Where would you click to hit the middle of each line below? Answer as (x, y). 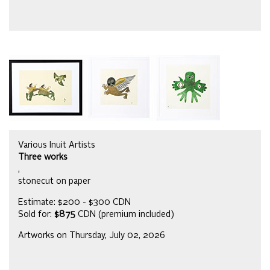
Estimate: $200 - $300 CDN (74, 203)
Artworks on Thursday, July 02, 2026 (92, 236)
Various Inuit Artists (57, 146)
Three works (43, 158)
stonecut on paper (54, 182)
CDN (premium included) (125, 215)
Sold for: (36, 215)
